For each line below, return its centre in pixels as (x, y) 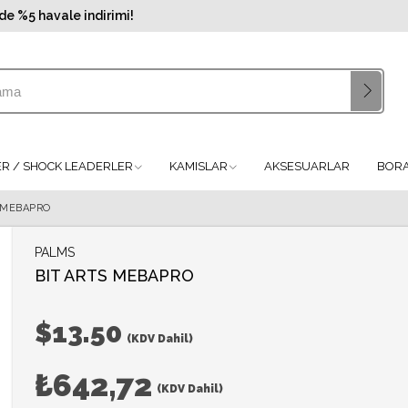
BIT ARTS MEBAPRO (114, 276)
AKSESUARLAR (307, 167)
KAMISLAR (199, 167)
